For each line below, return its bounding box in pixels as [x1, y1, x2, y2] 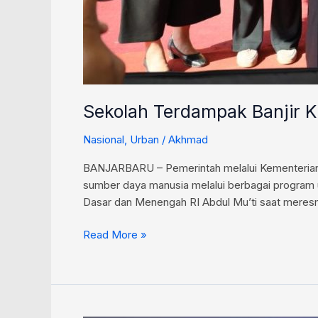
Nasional [83, 132, 124, 146]
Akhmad [168, 132, 208, 146]
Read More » [83, 228, 147, 242]
